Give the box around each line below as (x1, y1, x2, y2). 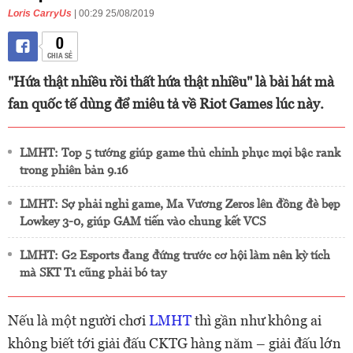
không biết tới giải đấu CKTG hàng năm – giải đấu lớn (8, 335, 341, 351)
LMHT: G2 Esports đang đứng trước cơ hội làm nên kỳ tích (20, 248, 330, 262)
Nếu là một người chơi (8, 312, 149, 329)
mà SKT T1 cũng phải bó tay (20, 266, 166, 279)
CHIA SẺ (46, 49, 72, 61)
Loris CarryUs (8, 8, 72, 19)
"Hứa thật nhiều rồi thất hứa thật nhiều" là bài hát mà (8, 73, 334, 90)
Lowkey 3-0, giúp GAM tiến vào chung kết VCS (20, 214, 266, 228)
